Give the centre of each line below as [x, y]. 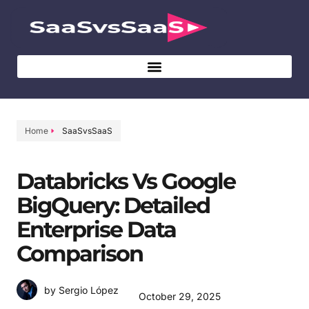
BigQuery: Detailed [113, 205]
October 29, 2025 [180, 296]
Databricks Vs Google [126, 181]
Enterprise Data [96, 229]
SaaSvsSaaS [87, 131]
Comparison [80, 253]
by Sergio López [81, 290]
